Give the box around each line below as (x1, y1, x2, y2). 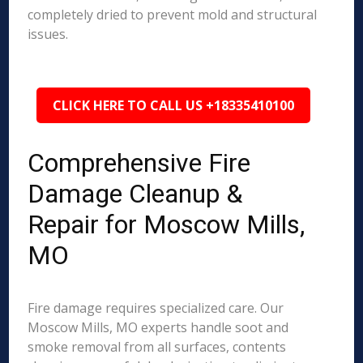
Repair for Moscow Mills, (28, 209, 305, 240)
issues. (28, 25, 69, 43)
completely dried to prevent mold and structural (28, 6, 318, 23)
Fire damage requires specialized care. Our (28, 299, 284, 317)
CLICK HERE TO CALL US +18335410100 (53, 96, 295, 114)
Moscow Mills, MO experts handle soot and (28, 318, 289, 336)
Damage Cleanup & (28, 178, 243, 209)
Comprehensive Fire (28, 147, 251, 178)
